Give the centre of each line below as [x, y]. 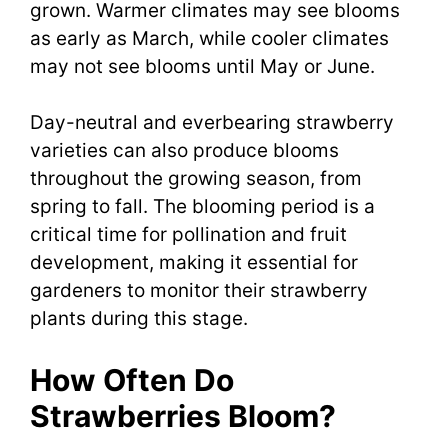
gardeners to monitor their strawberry [199, 291]
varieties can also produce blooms [184, 151]
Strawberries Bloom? [183, 415]
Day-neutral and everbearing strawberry [212, 123]
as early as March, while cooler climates [209, 38]
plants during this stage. [139, 319]
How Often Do [132, 379]
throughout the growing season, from [196, 179]
